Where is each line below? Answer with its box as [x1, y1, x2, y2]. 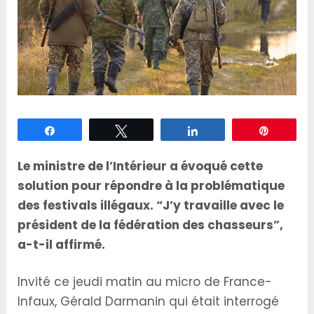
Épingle [278, 125, 310, 135]
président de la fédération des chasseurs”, [18, 216, 284, 233]
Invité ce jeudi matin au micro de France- [18, 273, 273, 291]
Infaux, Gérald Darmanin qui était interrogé [18, 293, 280, 310]
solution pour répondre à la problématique [18, 177, 285, 194]
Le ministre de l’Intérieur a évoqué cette [18, 157, 264, 175]
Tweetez [136, 125, 172, 135]
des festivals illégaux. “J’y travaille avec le [18, 196, 285, 214]
